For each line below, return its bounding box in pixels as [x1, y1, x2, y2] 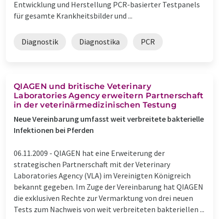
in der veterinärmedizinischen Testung [14, 100, 176, 109]
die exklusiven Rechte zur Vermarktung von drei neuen [14, 193, 193, 203]
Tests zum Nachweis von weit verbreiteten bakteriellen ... [14, 204, 204, 214]
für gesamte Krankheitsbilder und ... [14, 10, 132, 21]
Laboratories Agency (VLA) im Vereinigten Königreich [14, 170, 191, 180]
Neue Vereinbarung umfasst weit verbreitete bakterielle [14, 113, 204, 124]
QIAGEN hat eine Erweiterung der [54, 148, 165, 158]
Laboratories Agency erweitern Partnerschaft [14, 90, 204, 100]
